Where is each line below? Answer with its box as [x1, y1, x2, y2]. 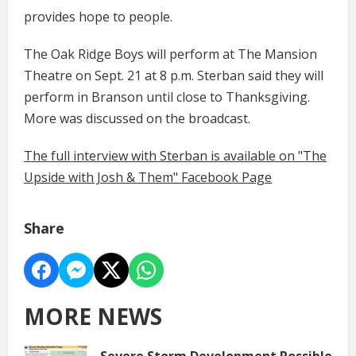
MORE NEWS [24, 300, 162, 331]
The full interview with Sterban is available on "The [24, 146, 327, 164]
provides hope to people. [24, 7, 172, 25]
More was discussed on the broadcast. [24, 109, 250, 127]
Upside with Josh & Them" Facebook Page [24, 168, 272, 186]
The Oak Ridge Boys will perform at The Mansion [24, 44, 317, 63]
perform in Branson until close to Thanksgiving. [24, 87, 310, 106]
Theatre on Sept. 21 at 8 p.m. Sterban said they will [24, 66, 323, 84]
